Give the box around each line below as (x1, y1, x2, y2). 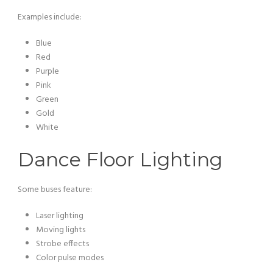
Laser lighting (36, 209, 83, 223)
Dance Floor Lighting (18, 147, 222, 171)
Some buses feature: (18, 183, 92, 197)
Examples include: (18, 10, 82, 24)
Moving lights (36, 223, 85, 237)
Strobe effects (36, 237, 89, 251)
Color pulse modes (36, 251, 104, 265)
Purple (36, 65, 59, 79)
